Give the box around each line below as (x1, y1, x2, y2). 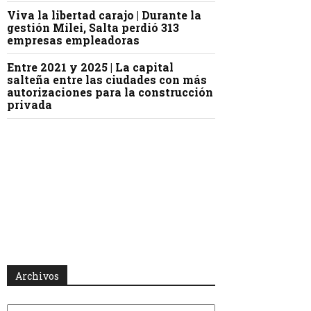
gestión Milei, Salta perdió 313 (7, 20, 179, 35)
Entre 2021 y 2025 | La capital (7, 60, 174, 75)
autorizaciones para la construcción (7, 85, 213, 100)
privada (7, 97, 52, 112)
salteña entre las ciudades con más (7, 72, 207, 87)
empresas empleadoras (7, 33, 140, 48)
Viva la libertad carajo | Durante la (7, 8, 201, 23)
